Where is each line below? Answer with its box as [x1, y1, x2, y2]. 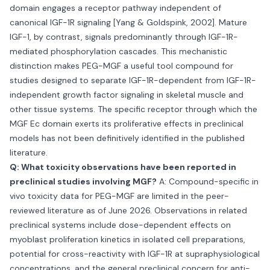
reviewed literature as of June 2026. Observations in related [10, 205, 247, 216]
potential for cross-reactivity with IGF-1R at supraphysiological [10, 248, 260, 259]
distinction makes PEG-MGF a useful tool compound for [10, 60, 233, 71]
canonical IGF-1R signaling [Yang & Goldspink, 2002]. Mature [10, 17, 247, 28]
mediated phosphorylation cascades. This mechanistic [10, 46, 227, 57]
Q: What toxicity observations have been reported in [10, 162, 236, 172]
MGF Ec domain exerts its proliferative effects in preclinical [10, 118, 243, 129]
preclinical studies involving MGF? [10, 176, 157, 187]
